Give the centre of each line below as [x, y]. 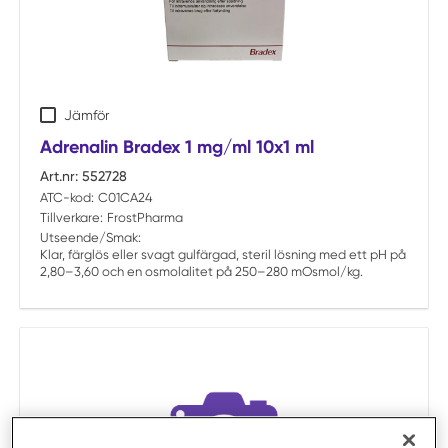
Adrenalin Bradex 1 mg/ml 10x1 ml [177, 147]
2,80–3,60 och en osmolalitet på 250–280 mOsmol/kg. [201, 271]
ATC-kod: [67, 197]
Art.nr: [59, 176]
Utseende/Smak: [90, 237]
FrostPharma [144, 217]
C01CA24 [125, 197]
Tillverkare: [71, 217]
